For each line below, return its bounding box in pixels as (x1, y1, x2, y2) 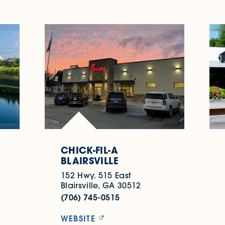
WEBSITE (60, 212, 96, 223)
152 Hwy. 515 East (60, 170, 131, 180)
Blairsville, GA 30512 (60, 180, 141, 190)
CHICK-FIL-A (60, 144, 118, 156)
